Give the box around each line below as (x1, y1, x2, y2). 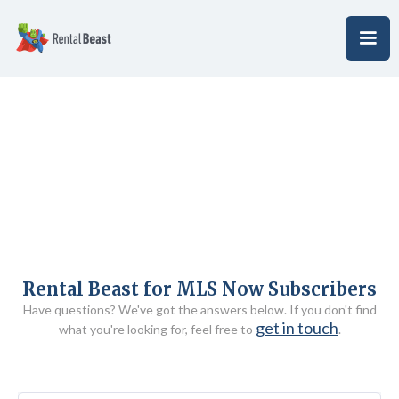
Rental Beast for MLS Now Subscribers (22, 278, 377, 300)
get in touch (255, 318, 338, 338)
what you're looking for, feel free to (58, 322, 256, 337)
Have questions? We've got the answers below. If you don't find (22, 302, 377, 317)
